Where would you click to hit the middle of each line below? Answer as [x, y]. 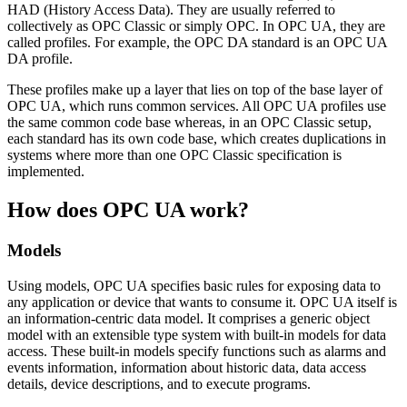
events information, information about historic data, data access [187, 367]
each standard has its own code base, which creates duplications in [197, 139]
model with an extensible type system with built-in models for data [197, 334]
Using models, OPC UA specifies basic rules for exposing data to [194, 285]
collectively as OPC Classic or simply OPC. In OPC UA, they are [196, 26]
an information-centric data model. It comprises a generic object [189, 318]
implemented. [46, 172]
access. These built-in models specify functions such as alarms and [197, 351]
